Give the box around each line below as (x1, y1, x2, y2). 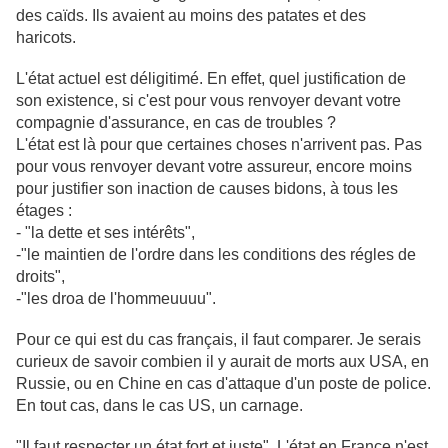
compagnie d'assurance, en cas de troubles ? (16, 114, 336, 131)
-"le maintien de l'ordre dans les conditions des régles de (16, 246, 416, 263)
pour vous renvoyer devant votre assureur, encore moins (16, 158, 412, 175)
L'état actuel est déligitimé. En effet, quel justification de (16, 70, 406, 87)
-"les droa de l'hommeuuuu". (16, 290, 216, 307)
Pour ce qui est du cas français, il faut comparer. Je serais (16, 331, 421, 348)
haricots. (16, 29, 80, 46)
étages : (16, 202, 72, 219)
